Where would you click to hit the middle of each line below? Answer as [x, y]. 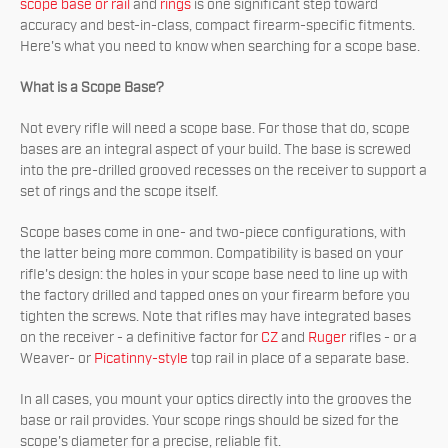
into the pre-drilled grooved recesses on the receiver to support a [223, 171]
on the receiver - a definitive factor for [140, 338]
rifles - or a [381, 338]
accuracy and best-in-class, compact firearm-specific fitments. [217, 26]
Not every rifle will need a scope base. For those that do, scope [215, 129]
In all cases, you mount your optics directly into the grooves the [216, 400]
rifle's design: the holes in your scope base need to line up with [214, 275]
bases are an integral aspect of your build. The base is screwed [215, 150]
